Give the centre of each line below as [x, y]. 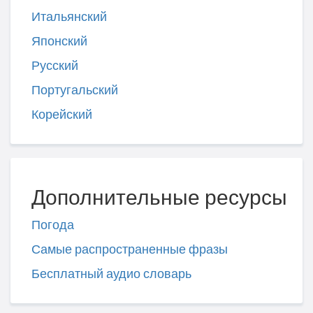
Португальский [75, 90]
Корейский [62, 115]
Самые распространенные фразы [130, 249]
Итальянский [69, 17]
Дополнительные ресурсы [159, 197]
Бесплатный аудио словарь [111, 274]
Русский [55, 66]
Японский [59, 41]
